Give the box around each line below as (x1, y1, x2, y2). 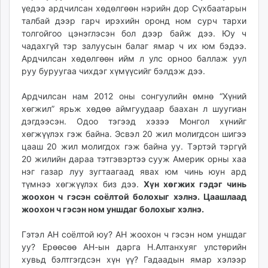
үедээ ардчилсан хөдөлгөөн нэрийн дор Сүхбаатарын (22, 3, 246, 13)
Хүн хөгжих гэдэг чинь (144, 179, 246, 189)
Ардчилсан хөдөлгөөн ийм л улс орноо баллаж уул (22, 53, 246, 63)
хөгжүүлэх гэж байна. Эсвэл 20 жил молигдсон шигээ (22, 129, 246, 139)
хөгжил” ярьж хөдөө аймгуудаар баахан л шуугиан (22, 103, 246, 114)
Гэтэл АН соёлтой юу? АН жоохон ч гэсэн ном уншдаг (22, 229, 246, 239)
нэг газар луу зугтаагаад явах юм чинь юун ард (22, 166, 246, 176)
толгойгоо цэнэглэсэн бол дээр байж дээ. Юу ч (22, 28, 246, 38)
